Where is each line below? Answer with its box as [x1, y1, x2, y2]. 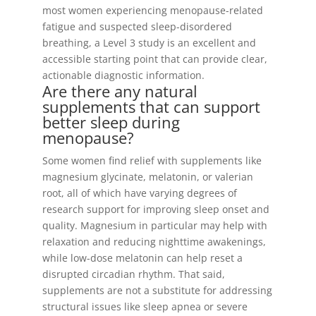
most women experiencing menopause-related [42, 4, 263, 17]
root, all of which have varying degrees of [42, 186, 237, 200]
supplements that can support [42, 96, 260, 117]
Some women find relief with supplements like [42, 154, 262, 167]
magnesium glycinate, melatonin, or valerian [42, 170, 253, 183]
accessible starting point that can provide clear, [42, 52, 267, 66]
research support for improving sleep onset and [42, 202, 269, 216]
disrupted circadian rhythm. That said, [42, 267, 225, 281]
